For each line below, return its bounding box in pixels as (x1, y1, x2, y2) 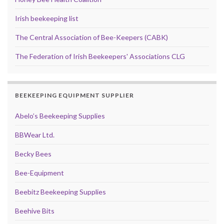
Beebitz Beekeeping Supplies (15, 187, 106, 196)
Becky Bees (15, 149, 51, 158)
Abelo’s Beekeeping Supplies (15, 111, 105, 120)
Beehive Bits (15, 206, 54, 215)
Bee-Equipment (15, 168, 64, 177)
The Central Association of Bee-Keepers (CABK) (15, 33, 168, 42)
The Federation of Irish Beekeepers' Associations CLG (15, 52, 185, 61)
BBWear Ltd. (15, 130, 54, 139)
